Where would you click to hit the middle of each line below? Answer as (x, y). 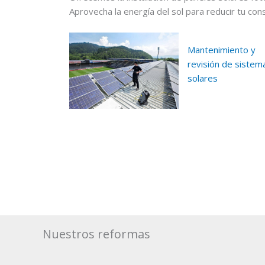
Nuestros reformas (96, 234)
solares (202, 78)
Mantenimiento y (221, 49)
